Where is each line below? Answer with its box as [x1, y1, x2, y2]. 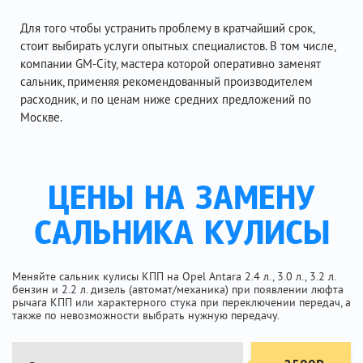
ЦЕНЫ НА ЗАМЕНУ [48, 183, 315, 218]
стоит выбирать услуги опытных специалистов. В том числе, [20, 38, 335, 53]
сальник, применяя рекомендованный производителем [20, 74, 313, 89]
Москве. [20, 109, 62, 125]
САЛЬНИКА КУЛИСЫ [33, 218, 330, 253]
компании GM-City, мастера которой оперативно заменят [20, 56, 321, 71]
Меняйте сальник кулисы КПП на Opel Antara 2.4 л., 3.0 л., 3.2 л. [12, 269, 335, 284]
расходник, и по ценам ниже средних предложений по [20, 92, 311, 107]
